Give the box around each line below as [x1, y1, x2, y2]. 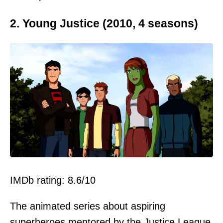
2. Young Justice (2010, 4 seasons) [10, 16, 198, 30]
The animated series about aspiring [10, 201, 165, 212]
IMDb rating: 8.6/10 [10, 175, 96, 186]
